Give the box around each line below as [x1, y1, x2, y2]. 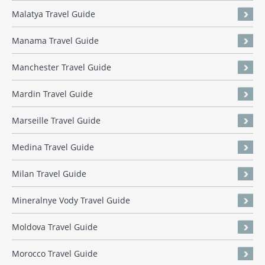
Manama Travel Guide [12, 35, 99, 47]
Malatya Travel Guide [12, 8, 95, 20]
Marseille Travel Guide [12, 115, 101, 127]
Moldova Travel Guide [12, 221, 98, 233]
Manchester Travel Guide [12, 62, 111, 73]
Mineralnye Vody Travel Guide [12, 195, 130, 206]
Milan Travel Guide [12, 168, 86, 180]
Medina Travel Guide [12, 141, 94, 153]
